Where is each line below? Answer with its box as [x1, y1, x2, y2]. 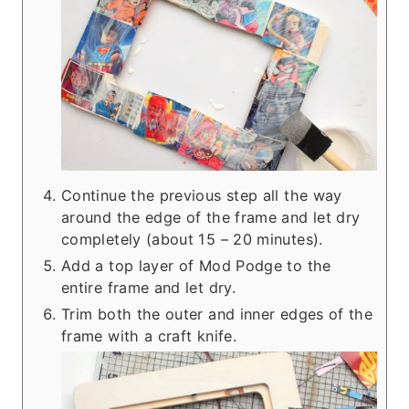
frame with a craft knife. [61, 327, 236, 346]
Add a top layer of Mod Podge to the [61, 257, 331, 276]
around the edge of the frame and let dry [61, 208, 361, 227]
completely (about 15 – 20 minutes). [61, 230, 323, 249]
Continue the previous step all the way [61, 186, 342, 205]
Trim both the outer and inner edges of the [61, 305, 373, 324]
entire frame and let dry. [61, 278, 236, 298]
